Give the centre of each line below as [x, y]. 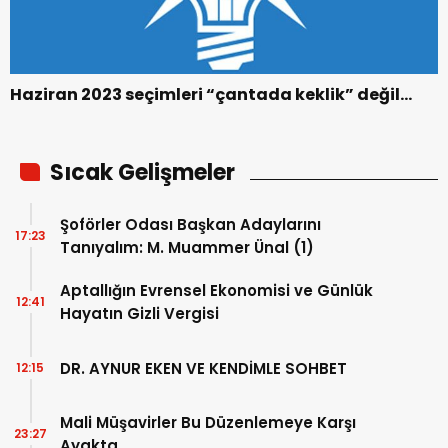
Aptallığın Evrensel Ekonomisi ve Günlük [216, 291]
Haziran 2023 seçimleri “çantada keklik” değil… [211, 95]
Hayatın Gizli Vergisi [139, 314]
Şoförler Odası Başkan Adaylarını [190, 225]
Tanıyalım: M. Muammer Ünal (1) [187, 248]
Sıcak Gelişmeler [142, 173]
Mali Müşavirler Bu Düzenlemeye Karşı [208, 423]
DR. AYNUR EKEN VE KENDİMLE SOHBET [203, 368]
